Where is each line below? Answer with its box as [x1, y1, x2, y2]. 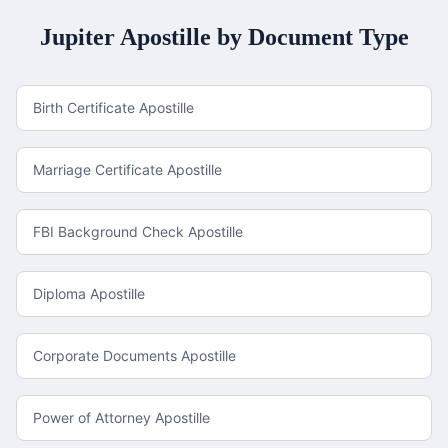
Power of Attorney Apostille [33, 409, 210, 426]
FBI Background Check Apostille [33, 223, 243, 240]
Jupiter [39, 24, 115, 50]
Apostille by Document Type [114, 24, 409, 50]
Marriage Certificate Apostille [33, 161, 222, 178]
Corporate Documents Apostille [33, 347, 236, 364]
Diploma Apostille [33, 285, 145, 302]
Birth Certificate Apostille [33, 99, 194, 116]
